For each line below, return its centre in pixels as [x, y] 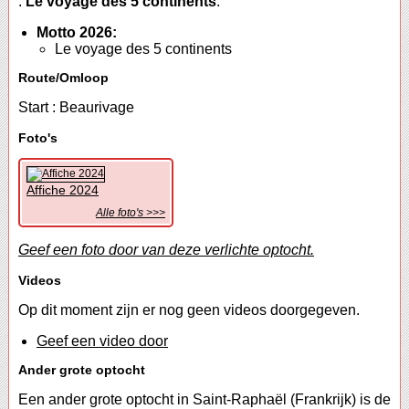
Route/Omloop [63, 78]
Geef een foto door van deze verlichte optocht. [166, 250]
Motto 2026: [77, 33]
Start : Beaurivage [76, 108]
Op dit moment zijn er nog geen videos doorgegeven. [189, 310]
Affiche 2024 [63, 190]
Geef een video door [102, 341]
